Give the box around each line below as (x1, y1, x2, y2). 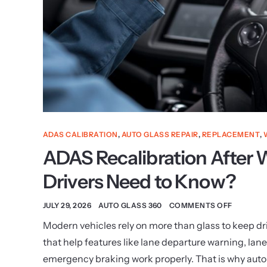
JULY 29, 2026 (43, 201, 92, 210)
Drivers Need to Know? (43, 170, 236, 194)
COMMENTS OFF (169, 201, 232, 210)
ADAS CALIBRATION (43, 130, 118, 139)
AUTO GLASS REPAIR (121, 130, 198, 139)
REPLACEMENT (201, 130, 260, 139)
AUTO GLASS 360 (98, 201, 162, 210)
